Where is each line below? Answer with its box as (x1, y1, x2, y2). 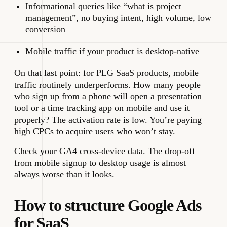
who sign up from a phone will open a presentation (14, 91, 202, 101)
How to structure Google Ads (14, 196, 202, 214)
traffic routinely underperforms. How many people (14, 79, 201, 90)
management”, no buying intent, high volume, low (25, 12, 211, 23)
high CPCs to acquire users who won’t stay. (14, 126, 175, 136)
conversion (25, 24, 65, 34)
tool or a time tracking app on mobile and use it (14, 102, 190, 113)
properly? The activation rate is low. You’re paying (14, 114, 202, 125)
